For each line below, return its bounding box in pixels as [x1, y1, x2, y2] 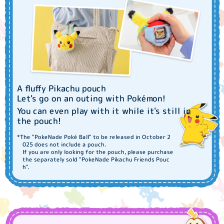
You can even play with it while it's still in [17, 104, 191, 116]
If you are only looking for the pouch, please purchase [22, 147, 174, 156]
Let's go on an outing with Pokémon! [17, 92, 166, 104]
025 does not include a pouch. [22, 140, 106, 148]
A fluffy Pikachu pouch [17, 82, 106, 94]
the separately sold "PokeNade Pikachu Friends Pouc [22, 155, 170, 163]
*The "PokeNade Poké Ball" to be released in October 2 [17, 132, 171, 141]
